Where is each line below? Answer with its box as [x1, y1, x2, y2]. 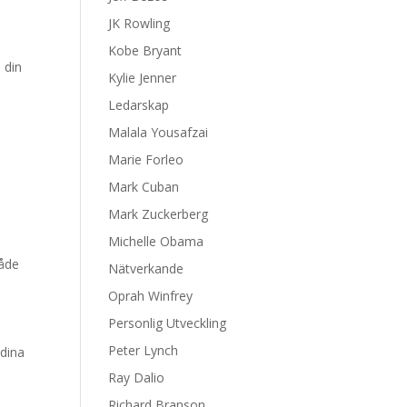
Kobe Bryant [108, 42, 183, 59]
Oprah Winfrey [108, 287, 194, 304]
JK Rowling [108, 15, 171, 32]
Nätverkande [108, 260, 184, 277]
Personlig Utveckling [108, 314, 227, 332]
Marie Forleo [108, 151, 184, 168]
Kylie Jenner [108, 69, 177, 86]
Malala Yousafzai [108, 124, 209, 141]
